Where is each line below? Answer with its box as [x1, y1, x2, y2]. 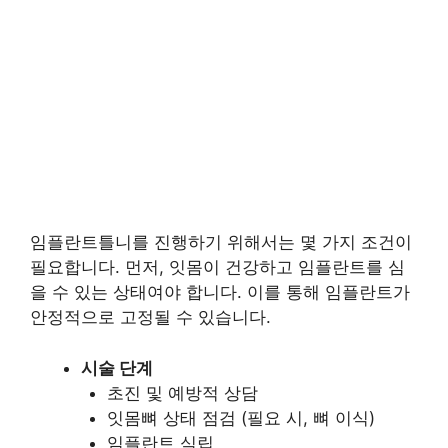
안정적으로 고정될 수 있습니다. [30, 307, 271, 328]
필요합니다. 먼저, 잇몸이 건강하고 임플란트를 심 [30, 257, 405, 278]
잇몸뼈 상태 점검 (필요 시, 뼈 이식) [106, 407, 375, 428]
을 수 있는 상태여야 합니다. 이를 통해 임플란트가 [30, 282, 410, 303]
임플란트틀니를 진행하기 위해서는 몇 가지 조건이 [30, 232, 412, 253]
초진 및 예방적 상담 [106, 382, 258, 403]
